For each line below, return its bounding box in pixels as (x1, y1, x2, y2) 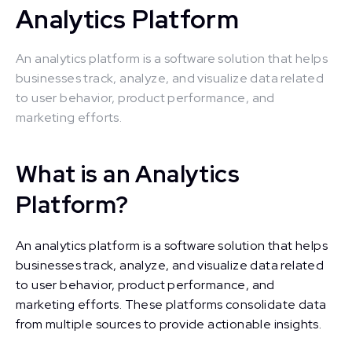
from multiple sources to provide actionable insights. (16, 316, 322, 332)
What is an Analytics (16, 158, 240, 189)
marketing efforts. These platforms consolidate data (16, 296, 327, 313)
